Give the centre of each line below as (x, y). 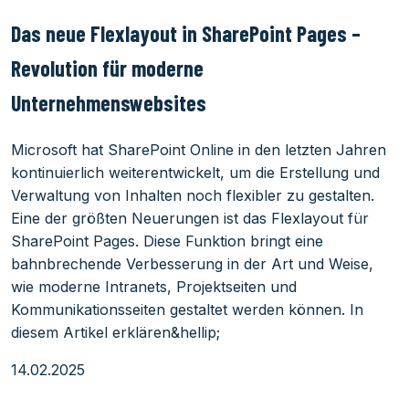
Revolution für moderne (107, 68)
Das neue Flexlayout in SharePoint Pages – (186, 33)
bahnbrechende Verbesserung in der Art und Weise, (192, 263)
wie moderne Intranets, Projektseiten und (154, 286)
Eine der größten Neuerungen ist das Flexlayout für (190, 218)
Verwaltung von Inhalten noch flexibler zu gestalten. (193, 195)
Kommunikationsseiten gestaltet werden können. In (187, 309)
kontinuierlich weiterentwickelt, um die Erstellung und (195, 172)
